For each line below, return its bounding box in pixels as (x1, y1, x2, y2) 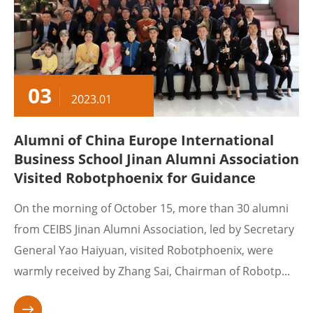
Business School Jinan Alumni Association (14, 150, 299, 168)
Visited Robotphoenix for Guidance (14, 168, 256, 187)
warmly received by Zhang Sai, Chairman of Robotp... (14, 263, 290, 279)
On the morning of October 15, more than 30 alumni (14, 201, 289, 216)
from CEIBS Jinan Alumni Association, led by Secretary (14, 221, 294, 237)
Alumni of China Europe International (14, 131, 274, 150)
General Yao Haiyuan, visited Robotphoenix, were (14, 242, 273, 258)
